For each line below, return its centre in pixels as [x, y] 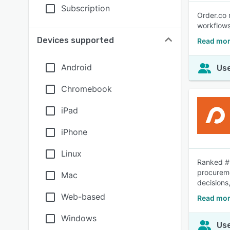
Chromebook [87, 89]
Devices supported [75, 40]
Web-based [83, 197]
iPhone [74, 132]
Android [76, 67]
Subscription [85, 8]
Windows [79, 218]
